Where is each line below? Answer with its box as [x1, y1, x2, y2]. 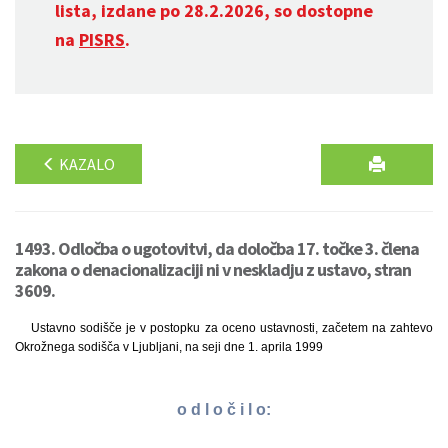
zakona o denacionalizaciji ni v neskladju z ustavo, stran [15, 258, 411, 281]
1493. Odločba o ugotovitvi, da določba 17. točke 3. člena [15, 237, 419, 260]
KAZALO [56, 154, 115, 174]
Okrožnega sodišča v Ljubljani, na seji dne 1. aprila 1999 [15, 340, 323, 354]
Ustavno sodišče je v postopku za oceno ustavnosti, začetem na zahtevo [31, 321, 433, 335]
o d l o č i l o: [177, 401, 271, 419]
